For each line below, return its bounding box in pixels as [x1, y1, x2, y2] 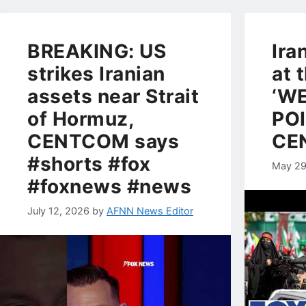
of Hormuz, [27, 107, 133, 131]
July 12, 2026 [27, 204, 89, 217]
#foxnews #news [27, 175, 191, 199]
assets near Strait [27, 85, 199, 109]
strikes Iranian [27, 62, 165, 86]
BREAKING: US [27, 40, 166, 64]
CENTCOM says [27, 130, 179, 154]
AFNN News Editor [107, 204, 193, 217]
